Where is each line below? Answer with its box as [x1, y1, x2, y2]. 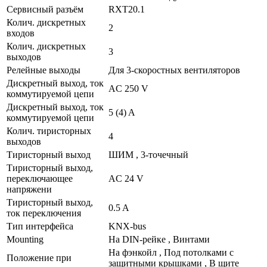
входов [7, 27, 35, 38]
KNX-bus [108, 221, 146, 231]
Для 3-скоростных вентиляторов [108, 64, 240, 75]
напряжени [7, 184, 52, 194]
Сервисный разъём [7, 4, 83, 14]
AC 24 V [108, 173, 144, 184]
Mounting [7, 234, 44, 244]
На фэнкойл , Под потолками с [108, 247, 234, 257]
